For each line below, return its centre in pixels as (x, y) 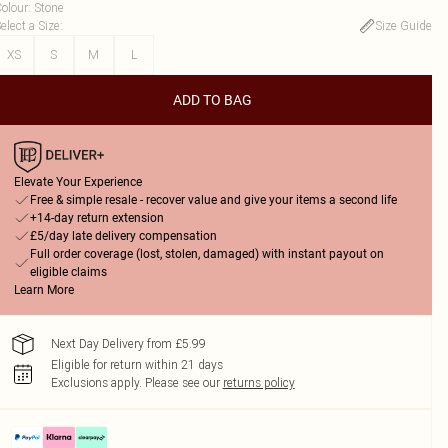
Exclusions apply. (96, 382)
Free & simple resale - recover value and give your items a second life (213, 200)
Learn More (43, 290)
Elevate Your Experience (77, 182)
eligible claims (68, 272)
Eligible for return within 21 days (136, 364)
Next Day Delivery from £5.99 (128, 343)
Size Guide (403, 25)
